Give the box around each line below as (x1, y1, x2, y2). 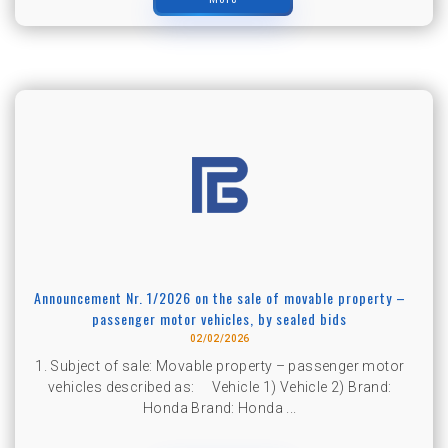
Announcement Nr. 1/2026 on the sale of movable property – (33, 286, 406, 308)
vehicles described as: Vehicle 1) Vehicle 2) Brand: (48, 379, 392, 396)
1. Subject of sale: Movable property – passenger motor (35, 358, 405, 375)
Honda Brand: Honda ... (143, 400, 297, 417)
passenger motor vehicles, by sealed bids (92, 307, 348, 329)
